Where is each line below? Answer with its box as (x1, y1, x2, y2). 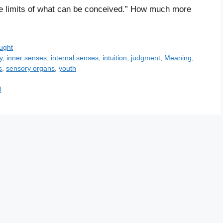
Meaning (164, 54, 192, 62)
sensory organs (6, 64, 55, 73)
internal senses (51, 54, 99, 62)
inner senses (6, 54, 47, 62)
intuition (103, 54, 127, 62)
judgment (131, 54, 161, 62)
